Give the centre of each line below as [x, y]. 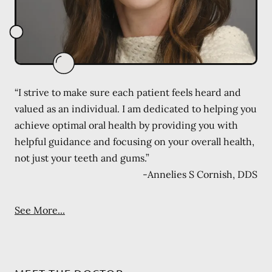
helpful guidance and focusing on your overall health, [134, 141]
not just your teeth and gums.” [82, 158]
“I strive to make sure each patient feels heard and [128, 92]
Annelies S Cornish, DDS [202, 174]
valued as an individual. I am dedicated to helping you [136, 108]
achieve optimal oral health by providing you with [126, 125]
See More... [40, 210]
